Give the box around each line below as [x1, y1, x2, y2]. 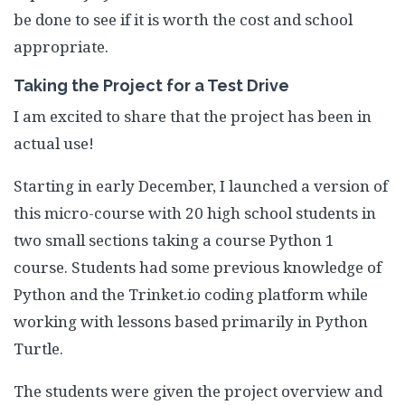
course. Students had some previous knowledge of [14, 257, 381, 278]
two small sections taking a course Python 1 [14, 230, 334, 251]
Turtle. [14, 338, 63, 360]
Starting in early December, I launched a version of [14, 175, 388, 197]
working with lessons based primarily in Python [14, 311, 368, 333]
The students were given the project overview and [14, 381, 382, 402]
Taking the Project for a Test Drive [14, 76, 289, 96]
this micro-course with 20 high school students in [14, 202, 376, 224]
